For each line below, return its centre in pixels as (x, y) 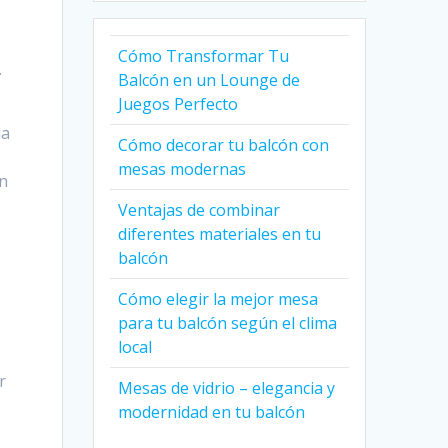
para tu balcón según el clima (228, 323)
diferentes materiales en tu (220, 234)
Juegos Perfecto (178, 104)
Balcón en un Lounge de (209, 80)
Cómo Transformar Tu (204, 56)
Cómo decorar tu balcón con (224, 145)
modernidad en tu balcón (212, 412)
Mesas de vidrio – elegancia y (227, 388)
